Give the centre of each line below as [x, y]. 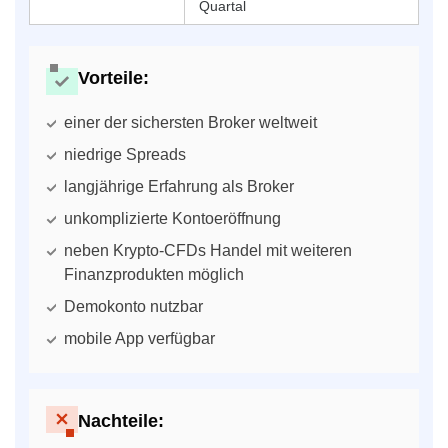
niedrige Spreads [125, 154]
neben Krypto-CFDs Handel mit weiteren [208, 250]
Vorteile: [113, 78]
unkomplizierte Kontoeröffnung [172, 218]
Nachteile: [121, 421]
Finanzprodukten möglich [154, 274]
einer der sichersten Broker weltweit [190, 122]
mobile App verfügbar [139, 338]
